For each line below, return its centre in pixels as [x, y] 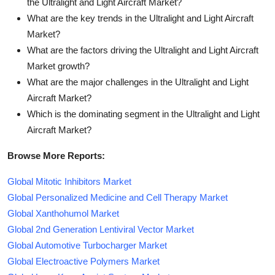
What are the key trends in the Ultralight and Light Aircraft [140, 18]
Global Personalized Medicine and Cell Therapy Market [118, 197]
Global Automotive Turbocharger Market [87, 245]
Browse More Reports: [56, 155]
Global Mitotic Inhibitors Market [69, 181]
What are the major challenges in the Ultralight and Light [138, 82]
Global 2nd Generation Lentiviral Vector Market [101, 229]
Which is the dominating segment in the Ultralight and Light [143, 114]
